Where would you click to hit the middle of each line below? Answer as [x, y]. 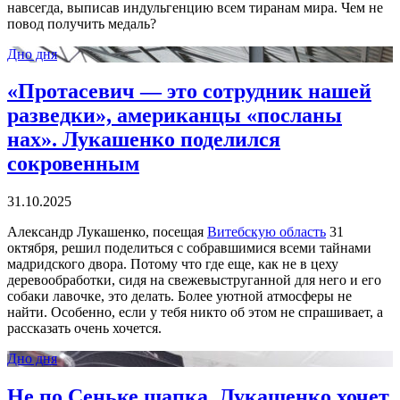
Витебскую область [267, 232]
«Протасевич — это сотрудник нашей [189, 92]
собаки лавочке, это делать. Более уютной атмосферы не [179, 296]
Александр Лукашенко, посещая [107, 232]
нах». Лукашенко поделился [144, 140]
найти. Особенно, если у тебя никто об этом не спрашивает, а [195, 312]
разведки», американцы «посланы [175, 116]
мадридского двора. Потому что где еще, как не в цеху [173, 264]
